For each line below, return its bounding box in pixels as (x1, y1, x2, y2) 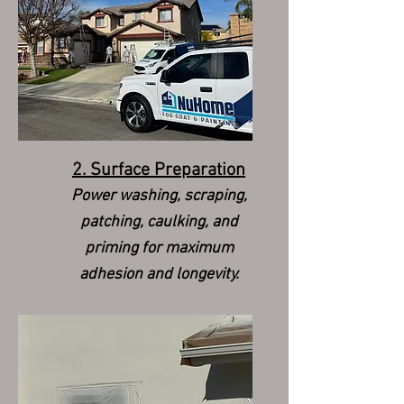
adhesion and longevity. (78, 265, 239, 284)
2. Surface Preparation (72, 160, 245, 181)
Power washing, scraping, (70, 187, 247, 206)
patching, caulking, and (79, 213, 238, 232)
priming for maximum (84, 239, 234, 258)
